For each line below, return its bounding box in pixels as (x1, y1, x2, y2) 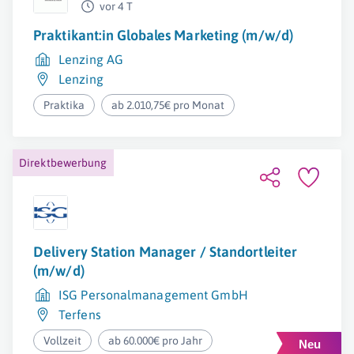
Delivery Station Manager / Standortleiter (33, 243, 298, 260)
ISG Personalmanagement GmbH (58, 288, 248, 302)
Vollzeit (43, 334, 81, 347)
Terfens (58, 307, 101, 322)
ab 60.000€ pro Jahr (108, 334, 203, 347)
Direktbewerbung (19, 156, 107, 169)
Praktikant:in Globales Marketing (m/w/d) (33, 27, 293, 43)
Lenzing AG (58, 52, 123, 66)
